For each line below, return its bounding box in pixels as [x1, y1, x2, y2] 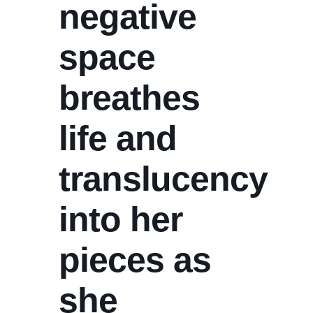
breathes [59, 78, 200, 117]
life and [59, 119, 177, 158]
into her [59, 200, 182, 239]
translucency [59, 159, 268, 198]
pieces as [59, 240, 211, 279]
